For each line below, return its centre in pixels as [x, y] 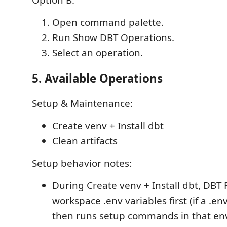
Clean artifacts [85, 141]
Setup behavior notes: [82, 163]
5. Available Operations [97, 78]
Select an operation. [98, 53]
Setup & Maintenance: [82, 103]
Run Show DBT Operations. [113, 37]
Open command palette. [108, 22]
